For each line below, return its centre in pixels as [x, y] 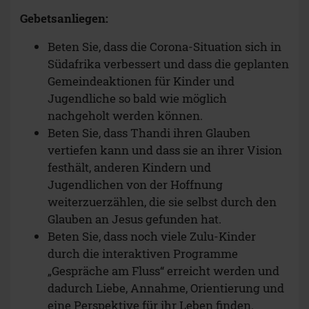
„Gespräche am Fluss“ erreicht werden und [163, 270]
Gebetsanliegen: [64, 18]
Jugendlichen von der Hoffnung [135, 184]
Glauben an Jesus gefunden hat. [134, 219]
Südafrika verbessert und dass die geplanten [168, 63]
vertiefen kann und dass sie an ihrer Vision [165, 150]
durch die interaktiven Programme [143, 253]
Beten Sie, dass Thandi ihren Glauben [149, 132]
